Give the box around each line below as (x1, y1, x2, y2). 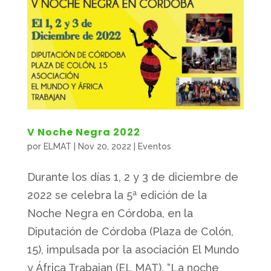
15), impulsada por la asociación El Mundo (27, 243, 239, 256)
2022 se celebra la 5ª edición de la (27, 188, 207, 201)
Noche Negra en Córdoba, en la (27, 206, 193, 220)
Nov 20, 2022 (77, 141, 131, 151)
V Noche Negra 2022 (27, 125, 140, 139)
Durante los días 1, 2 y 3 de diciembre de (27, 170, 238, 183)
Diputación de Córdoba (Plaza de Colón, (27, 224, 233, 238)
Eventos (137, 141, 171, 151)
